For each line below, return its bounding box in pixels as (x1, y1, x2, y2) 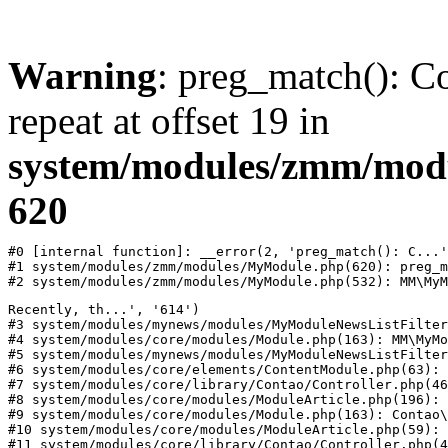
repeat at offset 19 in (8, 99, 330, 142)
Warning (8, 54, 157, 97)
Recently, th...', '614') (8, 302, 200, 317)
